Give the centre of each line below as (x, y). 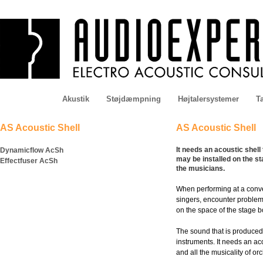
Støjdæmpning (133, 99)
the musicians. (200, 168)
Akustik (75, 99)
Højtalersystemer (208, 99)
